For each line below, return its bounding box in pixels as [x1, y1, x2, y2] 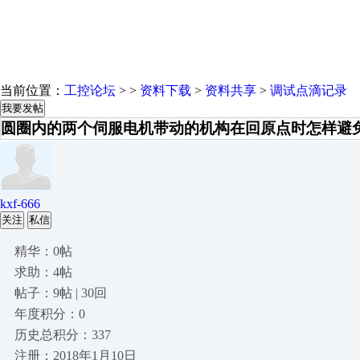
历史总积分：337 [14, 328, 111, 342]
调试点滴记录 [270, 84, 347, 97]
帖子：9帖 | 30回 [14, 286, 107, 300]
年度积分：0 [14, 307, 85, 321]
